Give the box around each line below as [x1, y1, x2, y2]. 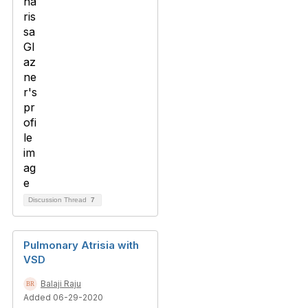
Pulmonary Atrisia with [23, 239, 139, 252]
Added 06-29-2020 [23, 292, 103, 302]
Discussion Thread [28, 196, 89, 203]
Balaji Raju [41, 278, 81, 289]
